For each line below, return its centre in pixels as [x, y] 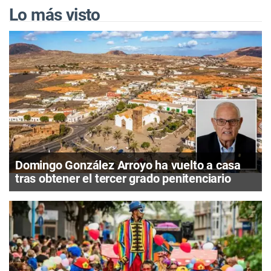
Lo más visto [55, 15]
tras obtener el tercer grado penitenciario [123, 178]
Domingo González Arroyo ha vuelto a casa [128, 165]
